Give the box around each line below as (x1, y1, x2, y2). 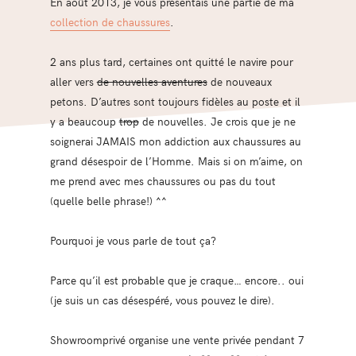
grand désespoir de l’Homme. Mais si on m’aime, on (49, 153, 303, 168)
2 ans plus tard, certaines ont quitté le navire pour (49, 53, 293, 69)
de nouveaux (207, 73, 272, 89)
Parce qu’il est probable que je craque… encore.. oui (49, 272, 304, 288)
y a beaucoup (49, 113, 119, 129)
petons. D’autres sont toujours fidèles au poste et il (49, 93, 300, 109)
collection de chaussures (49, 14, 170, 29)
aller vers (49, 73, 97, 89)
